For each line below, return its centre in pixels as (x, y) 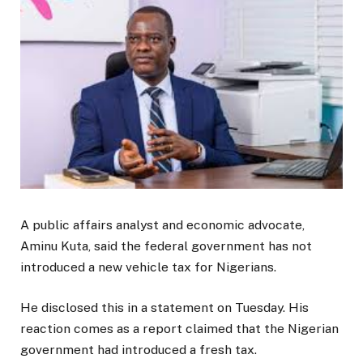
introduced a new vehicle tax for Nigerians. (148, 267)
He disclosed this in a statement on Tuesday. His (164, 308)
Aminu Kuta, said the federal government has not (166, 246)
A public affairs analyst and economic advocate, (162, 225)
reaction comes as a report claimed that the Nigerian (179, 329)
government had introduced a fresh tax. (139, 350)
